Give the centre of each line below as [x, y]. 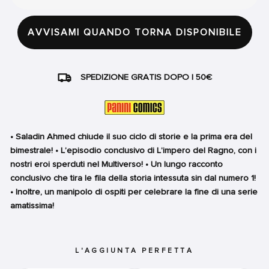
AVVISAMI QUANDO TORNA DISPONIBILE [134, 32]
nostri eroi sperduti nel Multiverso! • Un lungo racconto [116, 164]
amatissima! [32, 205]
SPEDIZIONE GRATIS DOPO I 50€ [146, 77]
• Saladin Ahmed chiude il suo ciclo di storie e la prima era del [131, 136]
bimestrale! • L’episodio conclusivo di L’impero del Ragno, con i [133, 150]
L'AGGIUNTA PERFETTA [134, 250]
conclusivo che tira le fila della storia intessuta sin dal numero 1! [133, 177]
